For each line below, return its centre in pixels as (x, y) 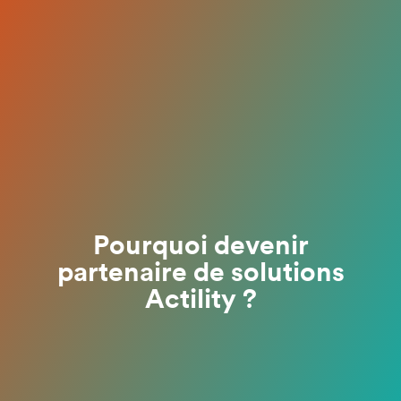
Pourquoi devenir (200, 247)
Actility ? (200, 300)
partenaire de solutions (200, 273)
